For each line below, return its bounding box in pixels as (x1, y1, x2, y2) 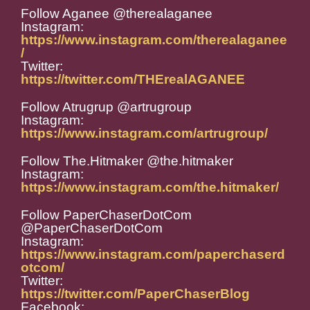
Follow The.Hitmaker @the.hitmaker (21, 154, 233, 169)
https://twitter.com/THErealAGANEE (21, 72, 245, 87)
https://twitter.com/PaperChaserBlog (21, 286, 250, 302)
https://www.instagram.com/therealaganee (21, 33, 287, 48)
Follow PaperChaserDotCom (21, 208, 192, 223)
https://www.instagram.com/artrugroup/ (21, 126, 268, 141)
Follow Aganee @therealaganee (21, 6, 212, 21)
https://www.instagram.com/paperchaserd (21, 247, 285, 262)
